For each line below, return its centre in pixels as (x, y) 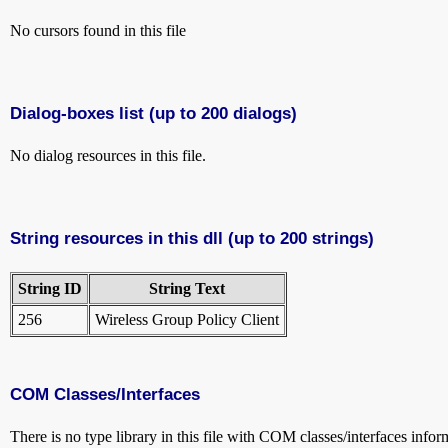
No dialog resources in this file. (108, 155)
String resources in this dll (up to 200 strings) (192, 237)
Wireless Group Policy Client (187, 319)
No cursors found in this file (98, 30)
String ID (50, 288)
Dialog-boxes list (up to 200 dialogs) (153, 112)
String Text (187, 288)
